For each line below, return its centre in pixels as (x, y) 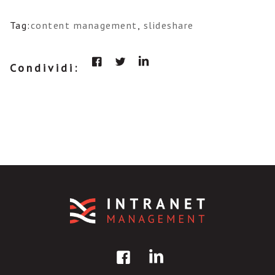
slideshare (168, 25)
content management (84, 25)
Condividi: (44, 68)
